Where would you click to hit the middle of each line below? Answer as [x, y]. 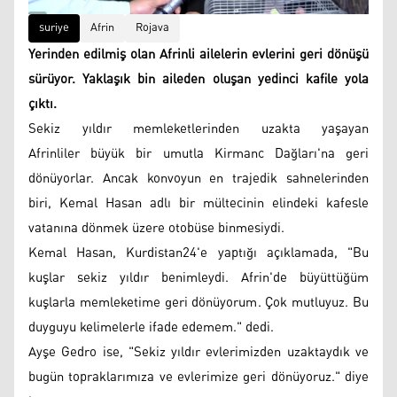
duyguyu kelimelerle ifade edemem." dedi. [151, 327]
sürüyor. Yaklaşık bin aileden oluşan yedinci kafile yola [198, 79]
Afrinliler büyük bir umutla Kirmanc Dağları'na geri [198, 153]
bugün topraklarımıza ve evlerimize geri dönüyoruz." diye [198, 377]
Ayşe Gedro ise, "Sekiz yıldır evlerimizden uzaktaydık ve [198, 352]
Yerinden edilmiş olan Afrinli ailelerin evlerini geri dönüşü [198, 54]
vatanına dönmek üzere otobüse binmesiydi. [156, 228]
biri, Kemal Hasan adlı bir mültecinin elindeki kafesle [198, 203]
